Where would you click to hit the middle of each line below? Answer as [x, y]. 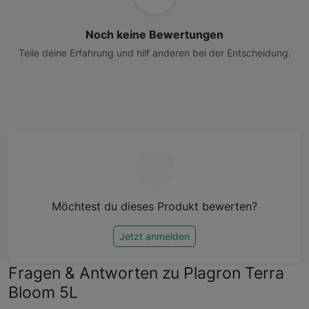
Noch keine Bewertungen [154, 35]
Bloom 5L [43, 292]
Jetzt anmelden [154, 236]
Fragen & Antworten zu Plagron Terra [146, 272]
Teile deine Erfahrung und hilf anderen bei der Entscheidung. [154, 53]
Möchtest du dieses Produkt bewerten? [154, 206]
